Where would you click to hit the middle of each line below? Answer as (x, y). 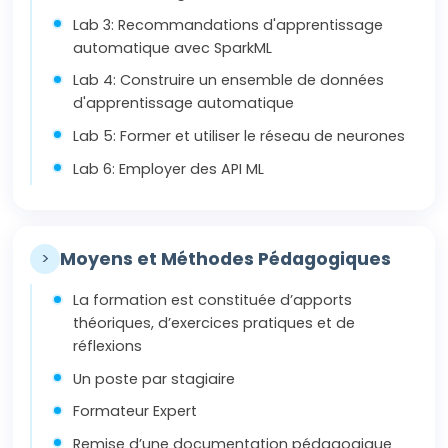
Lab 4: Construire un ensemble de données (229, 80)
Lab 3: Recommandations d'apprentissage (228, 24)
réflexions (108, 346)
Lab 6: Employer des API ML (169, 168)
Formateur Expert (135, 411)
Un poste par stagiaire (154, 378)
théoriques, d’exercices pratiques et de (214, 323)
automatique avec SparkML (173, 47)
